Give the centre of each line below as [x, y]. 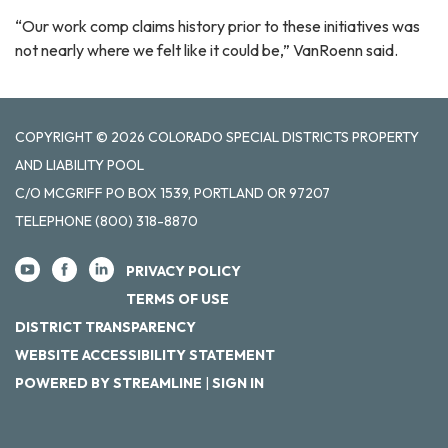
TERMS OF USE [177, 298]
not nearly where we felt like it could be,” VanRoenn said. [206, 49]
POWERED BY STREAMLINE [108, 382]
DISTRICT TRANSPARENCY [105, 326]
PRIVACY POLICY [183, 270]
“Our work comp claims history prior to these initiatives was [217, 25]
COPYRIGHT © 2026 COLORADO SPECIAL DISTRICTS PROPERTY [217, 136]
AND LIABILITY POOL [79, 164]
